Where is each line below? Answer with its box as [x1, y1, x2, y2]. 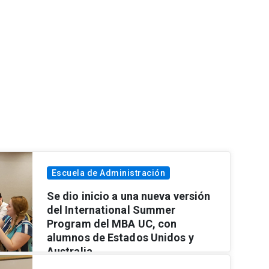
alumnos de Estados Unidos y [46, 231, 194, 244]
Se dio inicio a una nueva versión [46, 189, 211, 202]
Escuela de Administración [51, 168, 166, 178]
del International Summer [46, 203, 176, 216]
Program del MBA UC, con [46, 217, 177, 230]
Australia [46, 244, 92, 258]
